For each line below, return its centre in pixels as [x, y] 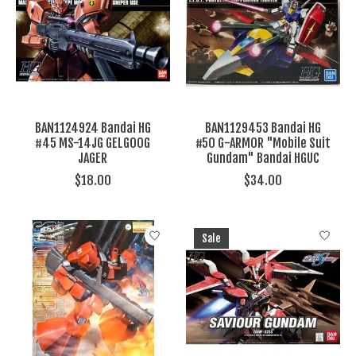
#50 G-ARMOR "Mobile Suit [263, 143]
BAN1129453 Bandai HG [263, 128]
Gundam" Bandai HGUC [263, 159]
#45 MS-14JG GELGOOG [93, 143]
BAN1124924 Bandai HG [93, 128]
